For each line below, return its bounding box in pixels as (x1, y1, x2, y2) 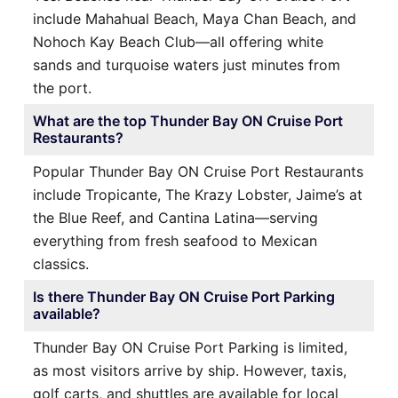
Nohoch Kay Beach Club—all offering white (33, 32, 323, 51)
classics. (33, 254, 89, 273)
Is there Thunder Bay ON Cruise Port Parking (33, 287, 335, 306)
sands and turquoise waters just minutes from (33, 55, 340, 74)
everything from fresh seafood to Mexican (33, 231, 317, 250)
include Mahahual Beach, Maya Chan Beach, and (33, 9, 356, 28)
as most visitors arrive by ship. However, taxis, (33, 361, 346, 379)
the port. (33, 78, 92, 97)
